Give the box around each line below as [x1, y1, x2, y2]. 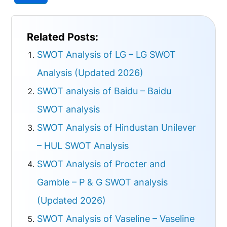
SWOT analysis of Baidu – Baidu [37, 86, 172, 97]
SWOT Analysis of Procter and [37, 159, 166, 170]
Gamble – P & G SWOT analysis [37, 177, 168, 188]
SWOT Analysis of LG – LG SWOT [37, 49, 176, 60]
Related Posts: [27, 31, 99, 44]
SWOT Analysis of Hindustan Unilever [37, 122, 197, 133]
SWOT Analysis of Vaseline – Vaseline [37, 213, 195, 224]
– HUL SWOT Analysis [37, 140, 129, 152]
